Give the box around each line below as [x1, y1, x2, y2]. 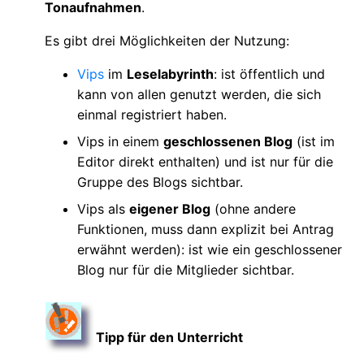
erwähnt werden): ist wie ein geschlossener [77, 241, 342, 258]
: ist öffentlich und [214, 66, 325, 83]
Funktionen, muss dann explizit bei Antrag [77, 221, 334, 238]
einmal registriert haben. [77, 106, 227, 123]
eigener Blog [129, 201, 210, 218]
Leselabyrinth [127, 66, 214, 83]
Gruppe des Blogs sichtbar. [77, 174, 243, 191]
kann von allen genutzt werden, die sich [77, 86, 321, 103]
